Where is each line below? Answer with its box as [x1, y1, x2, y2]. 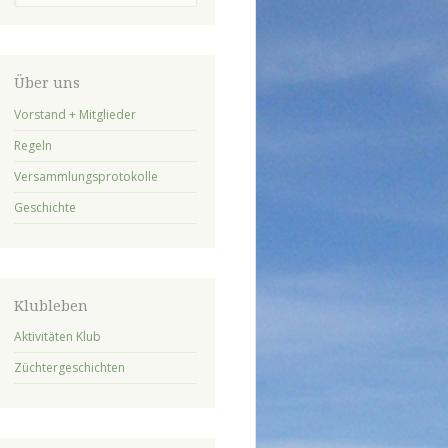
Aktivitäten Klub [13, 327, 101, 345]
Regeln [13, 136, 52, 154]
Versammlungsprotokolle [13, 167, 158, 185]
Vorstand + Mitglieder [13, 105, 136, 123]
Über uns [13, 75, 80, 92]
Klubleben [13, 297, 88, 314]
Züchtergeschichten [13, 358, 125, 376]
